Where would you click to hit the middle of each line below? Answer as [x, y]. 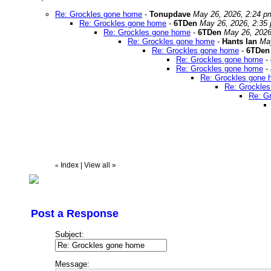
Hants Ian [240, 42]
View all [97, 165]
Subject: [70, 235]
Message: [72, 264]
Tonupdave [170, 15]
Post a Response [75, 214]
